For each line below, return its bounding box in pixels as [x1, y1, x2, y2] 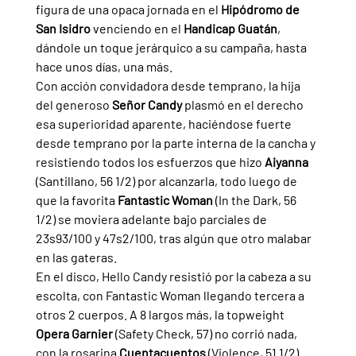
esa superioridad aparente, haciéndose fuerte [35, 115, 294, 131]
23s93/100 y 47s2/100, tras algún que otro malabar [35, 230, 314, 246]
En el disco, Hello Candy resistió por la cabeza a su [35, 268, 314, 284]
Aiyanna [264, 153, 311, 169]
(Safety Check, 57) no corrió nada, [114, 325, 300, 341]
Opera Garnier [35, 325, 115, 341]
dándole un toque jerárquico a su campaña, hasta [35, 39, 309, 55]
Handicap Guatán [183, 20, 277, 36]
